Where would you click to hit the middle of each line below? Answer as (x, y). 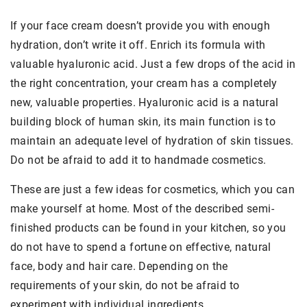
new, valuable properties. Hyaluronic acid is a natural (145, 103)
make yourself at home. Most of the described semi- (142, 209)
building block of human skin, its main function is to (143, 122)
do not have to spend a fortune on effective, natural (141, 247)
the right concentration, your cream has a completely (144, 84)
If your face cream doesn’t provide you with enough (140, 26)
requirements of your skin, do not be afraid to (125, 286)
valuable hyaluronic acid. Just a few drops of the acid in (153, 64)
